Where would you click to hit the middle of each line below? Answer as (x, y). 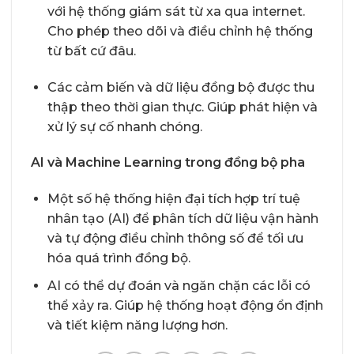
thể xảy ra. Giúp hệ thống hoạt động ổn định (185, 305)
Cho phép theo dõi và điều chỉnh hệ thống (180, 31)
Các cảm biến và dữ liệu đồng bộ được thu (181, 87)
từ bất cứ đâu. (91, 51)
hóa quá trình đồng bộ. (119, 258)
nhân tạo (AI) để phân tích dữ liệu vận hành (183, 219)
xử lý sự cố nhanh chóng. (124, 126)
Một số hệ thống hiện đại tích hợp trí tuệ (173, 199)
